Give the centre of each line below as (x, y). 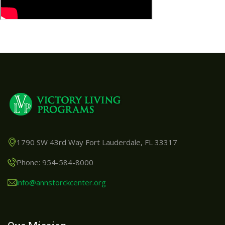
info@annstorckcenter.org (61, 182)
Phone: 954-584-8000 (55, 162)
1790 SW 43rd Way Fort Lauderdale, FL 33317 (97, 142)
